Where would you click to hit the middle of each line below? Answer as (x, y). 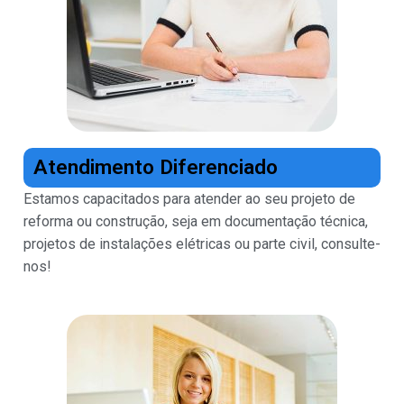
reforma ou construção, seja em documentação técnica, (196, 222)
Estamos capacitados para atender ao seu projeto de (189, 199)
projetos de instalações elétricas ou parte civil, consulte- (202, 244)
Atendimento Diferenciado (156, 168)
